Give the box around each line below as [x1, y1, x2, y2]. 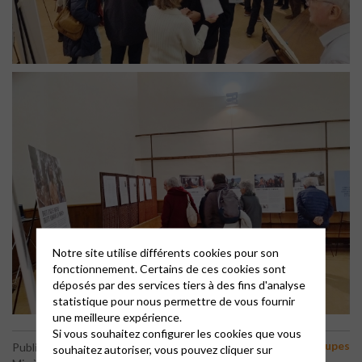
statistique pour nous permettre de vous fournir [52, 293, 295, 307]
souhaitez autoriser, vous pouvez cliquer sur [52, 342, 272, 356]
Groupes [304, 339, 350, 352]
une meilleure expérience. [52, 309, 182, 323]
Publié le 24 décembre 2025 [12, 340, 152, 354]
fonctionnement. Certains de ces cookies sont [52, 261, 286, 275]
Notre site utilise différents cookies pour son [52, 245, 279, 259]
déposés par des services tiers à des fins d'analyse [52, 277, 305, 291]
